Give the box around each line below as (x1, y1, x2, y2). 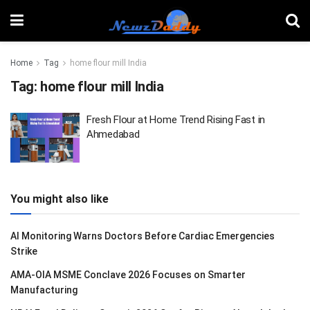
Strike (10, 245, 37, 257)
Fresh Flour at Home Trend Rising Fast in (86, 113, 265, 126)
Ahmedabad (86, 128, 140, 140)
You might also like (10, 192, 109, 206)
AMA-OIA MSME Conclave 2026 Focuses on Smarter (10, 268, 246, 280)
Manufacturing (10, 284, 77, 295)
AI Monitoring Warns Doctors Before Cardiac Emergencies (10, 230, 275, 241)
